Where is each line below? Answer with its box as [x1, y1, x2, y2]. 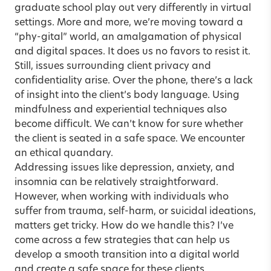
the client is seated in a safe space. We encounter [15, 134, 245, 144]
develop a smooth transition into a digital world [15, 250, 240, 260]
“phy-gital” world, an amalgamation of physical [15, 32, 241, 42]
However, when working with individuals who [15, 192, 229, 202]
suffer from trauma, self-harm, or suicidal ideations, [15, 206, 256, 217]
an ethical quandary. [15, 148, 113, 158]
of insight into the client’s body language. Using [15, 90, 240, 100]
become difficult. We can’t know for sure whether [15, 119, 243, 129]
